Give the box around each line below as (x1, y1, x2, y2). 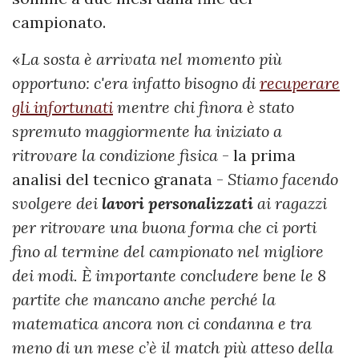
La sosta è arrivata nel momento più (21, 49, 282, 70)
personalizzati (148, 193, 253, 214)
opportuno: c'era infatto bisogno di (12, 73, 260, 94)
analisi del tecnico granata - (12, 169, 228, 190)
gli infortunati (12, 97, 113, 118)
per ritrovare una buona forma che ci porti (12, 217, 317, 238)
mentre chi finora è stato (113, 97, 294, 118)
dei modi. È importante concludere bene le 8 (12, 265, 326, 286)
